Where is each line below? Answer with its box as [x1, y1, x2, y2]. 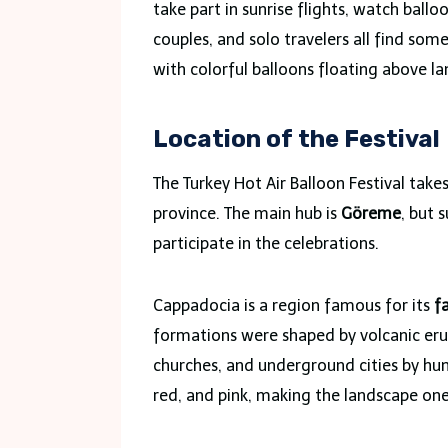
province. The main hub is [153, 203, 341, 223]
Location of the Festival [153, 124, 440, 153]
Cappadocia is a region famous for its [153, 295, 434, 315]
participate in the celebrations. [153, 233, 379, 253]
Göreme [341, 203, 401, 223]
